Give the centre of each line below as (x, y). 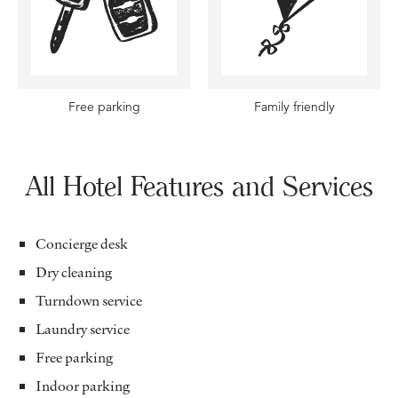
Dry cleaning (74, 271)
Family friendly (294, 106)
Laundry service (83, 328)
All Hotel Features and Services (199, 186)
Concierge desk (82, 243)
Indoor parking (83, 385)
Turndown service (89, 300)
